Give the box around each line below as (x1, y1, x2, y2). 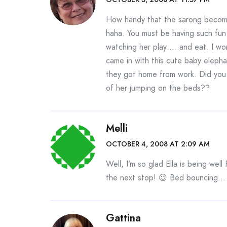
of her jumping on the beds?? (106, 82, 210, 94)
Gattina (106, 211, 141, 225)
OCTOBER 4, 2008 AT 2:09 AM (106, 139, 210, 149)
